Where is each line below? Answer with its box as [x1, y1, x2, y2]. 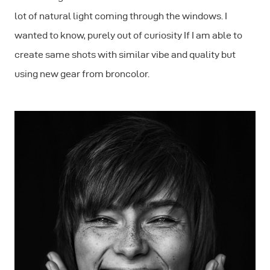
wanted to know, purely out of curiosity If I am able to [14, 30, 242, 40]
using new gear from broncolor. [14, 69, 149, 79]
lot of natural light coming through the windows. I [14, 11, 227, 21]
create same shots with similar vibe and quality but [14, 49, 236, 60]
